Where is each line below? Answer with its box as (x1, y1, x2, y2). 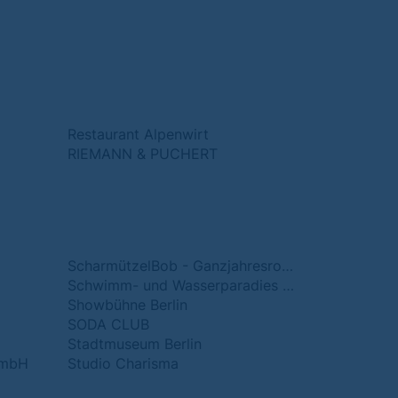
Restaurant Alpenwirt (68, 125, 209, 143)
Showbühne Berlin (68, 296, 187, 314)
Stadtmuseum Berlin (68, 335, 202, 353)
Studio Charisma (68, 354, 179, 372)
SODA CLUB (68, 315, 149, 333)
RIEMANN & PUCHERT (68, 145, 218, 163)
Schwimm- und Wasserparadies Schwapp (283, 276, 294, 294)
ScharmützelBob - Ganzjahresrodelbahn (282, 257, 293, 275)
